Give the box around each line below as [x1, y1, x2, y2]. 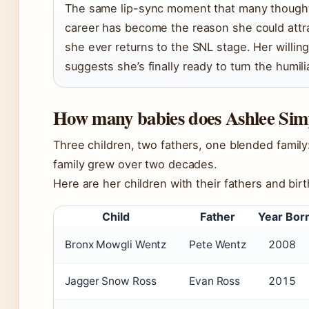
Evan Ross [189, 275, 241, 288]
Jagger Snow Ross [65, 275, 157, 288]
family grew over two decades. [53, 157, 218, 172]
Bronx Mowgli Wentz [65, 238, 167, 252]
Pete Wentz [189, 238, 246, 252]
